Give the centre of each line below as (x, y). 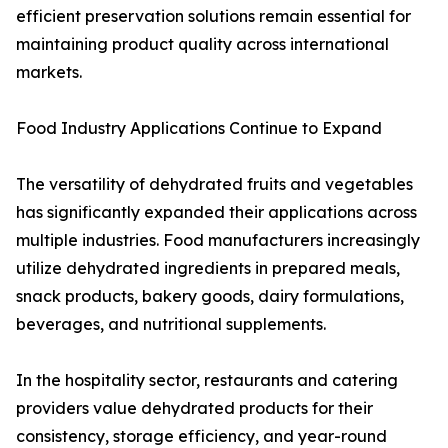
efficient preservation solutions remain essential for (213, 16)
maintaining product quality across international (202, 44)
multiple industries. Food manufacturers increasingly (218, 240)
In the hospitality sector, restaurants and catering (207, 380)
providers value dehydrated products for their (194, 408)
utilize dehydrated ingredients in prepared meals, (208, 268)
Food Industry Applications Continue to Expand (199, 128)
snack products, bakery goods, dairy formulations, (210, 296)
